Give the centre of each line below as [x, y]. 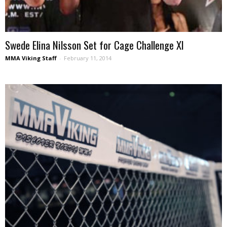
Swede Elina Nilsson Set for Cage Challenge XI [94, 45]
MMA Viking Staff [31, 58]
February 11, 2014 [88, 58]
